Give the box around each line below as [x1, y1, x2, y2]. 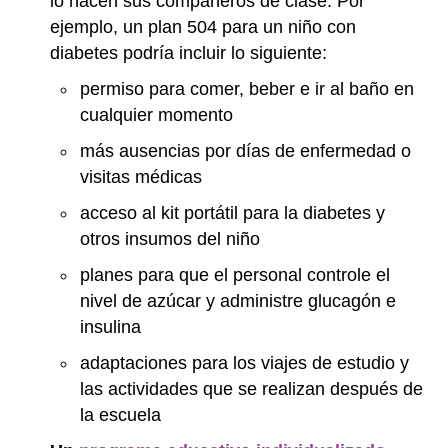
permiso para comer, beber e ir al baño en [80, 79, 414, 99]
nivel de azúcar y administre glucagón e [80, 291, 396, 311]
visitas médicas [80, 167, 202, 187]
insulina [80, 317, 141, 337]
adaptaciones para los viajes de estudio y [80, 353, 409, 373]
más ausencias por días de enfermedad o [80, 141, 411, 161]
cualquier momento [80, 105, 238, 125]
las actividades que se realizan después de [80, 379, 423, 399]
